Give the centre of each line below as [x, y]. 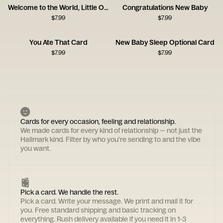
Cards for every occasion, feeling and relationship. [98, 121]
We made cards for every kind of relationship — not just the [111, 130]
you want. [36, 148]
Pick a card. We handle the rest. [69, 192]
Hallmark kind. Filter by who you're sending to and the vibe [111, 139]
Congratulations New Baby [165, 7]
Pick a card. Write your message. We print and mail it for [107, 201]
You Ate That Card [58, 42]
